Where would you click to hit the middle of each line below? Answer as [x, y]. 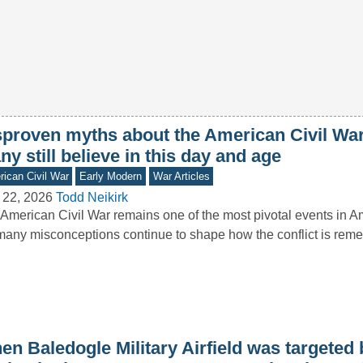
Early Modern [111, 177]
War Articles [181, 177]
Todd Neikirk [92, 198]
